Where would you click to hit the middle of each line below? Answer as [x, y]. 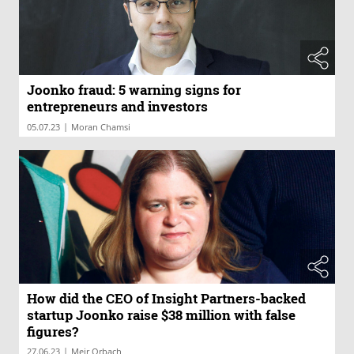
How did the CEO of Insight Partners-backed [166, 299]
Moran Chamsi [101, 126]
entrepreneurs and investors [117, 106]
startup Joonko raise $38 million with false [161, 315]
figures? [53, 332]
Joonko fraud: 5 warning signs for [134, 89]
